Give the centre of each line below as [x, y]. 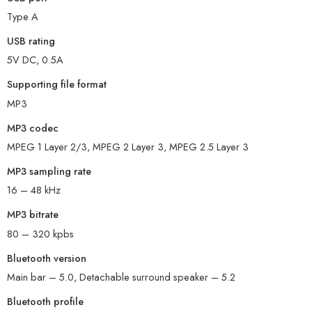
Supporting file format [57, 84]
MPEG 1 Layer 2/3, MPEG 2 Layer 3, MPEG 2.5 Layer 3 [128, 147]
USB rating [31, 41]
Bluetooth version [47, 258]
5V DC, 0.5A [35, 60]
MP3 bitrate [33, 214]
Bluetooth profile [45, 302]
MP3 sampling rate [49, 171]
